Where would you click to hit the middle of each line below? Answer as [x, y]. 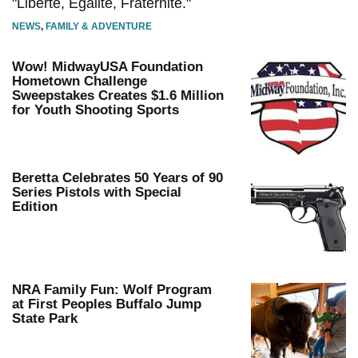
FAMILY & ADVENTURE [99, 27]
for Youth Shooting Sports [95, 110]
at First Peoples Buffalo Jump [107, 304]
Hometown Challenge [80, 82]
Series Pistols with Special [97, 193]
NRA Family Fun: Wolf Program [112, 289]
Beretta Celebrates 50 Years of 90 [117, 178]
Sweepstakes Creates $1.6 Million [118, 96]
